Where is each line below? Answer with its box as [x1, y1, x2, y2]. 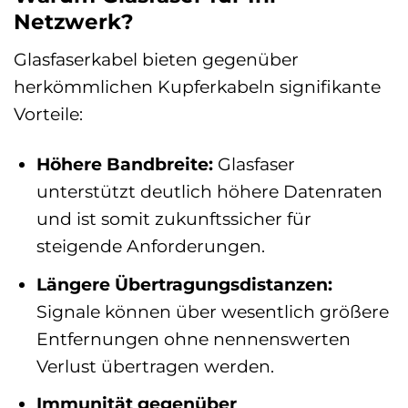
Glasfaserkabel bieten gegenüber [14, 48, 299, 71]
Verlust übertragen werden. [36, 354, 274, 377]
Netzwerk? [14, 8, 134, 35]
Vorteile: [14, 103, 83, 126]
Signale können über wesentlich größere [36, 300, 389, 322]
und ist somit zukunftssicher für [36, 208, 311, 230]
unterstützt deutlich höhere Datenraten [36, 180, 382, 203]
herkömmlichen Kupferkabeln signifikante [14, 76, 381, 98]
